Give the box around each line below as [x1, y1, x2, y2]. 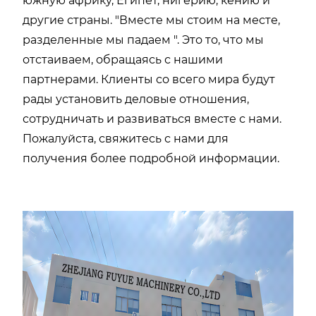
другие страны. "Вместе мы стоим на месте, [23, 13, 280, 27]
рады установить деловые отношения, [23, 92, 249, 106]
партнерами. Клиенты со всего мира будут [23, 72, 275, 86]
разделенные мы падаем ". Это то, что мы [23, 32, 264, 47]
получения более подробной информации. [23, 151, 279, 165]
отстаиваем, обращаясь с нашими [23, 52, 223, 66]
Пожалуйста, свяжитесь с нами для [23, 131, 229, 145]
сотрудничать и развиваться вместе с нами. [23, 111, 281, 126]
